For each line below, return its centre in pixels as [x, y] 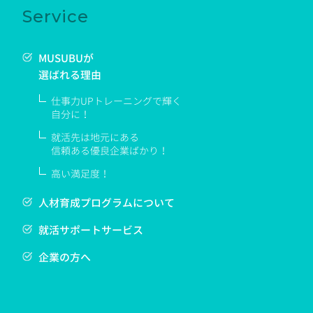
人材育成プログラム [85, 203]
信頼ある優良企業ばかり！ [109, 151]
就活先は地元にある [95, 138]
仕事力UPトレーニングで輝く [116, 101]
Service [56, 17]
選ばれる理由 [70, 75]
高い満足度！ [80, 174]
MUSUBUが [66, 59]
